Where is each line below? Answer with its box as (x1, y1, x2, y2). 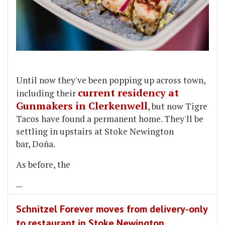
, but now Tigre (148, 100, 207, 113)
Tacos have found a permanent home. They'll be (16, 113, 203, 125)
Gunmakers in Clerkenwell (16, 99, 148, 113)
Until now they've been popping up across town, (16, 74, 205, 86)
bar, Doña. (16, 138, 57, 150)
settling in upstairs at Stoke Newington (16, 126, 174, 138)
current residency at (78, 86, 179, 100)
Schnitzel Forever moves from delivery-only (16, 202, 207, 216)
